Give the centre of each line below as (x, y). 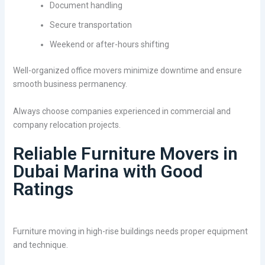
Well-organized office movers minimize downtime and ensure (127, 71)
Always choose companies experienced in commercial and (122, 111)
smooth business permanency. (70, 84)
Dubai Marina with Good (108, 172)
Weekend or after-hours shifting (109, 45)
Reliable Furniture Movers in (125, 154)
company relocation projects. (67, 125)
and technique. (40, 245)
